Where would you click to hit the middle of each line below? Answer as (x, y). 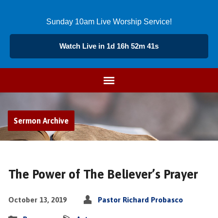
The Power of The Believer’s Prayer (103, 174)
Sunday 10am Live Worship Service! (109, 22)
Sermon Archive (41, 121)
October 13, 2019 (37, 200)
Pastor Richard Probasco (140, 200)
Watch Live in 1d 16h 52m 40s (109, 46)
